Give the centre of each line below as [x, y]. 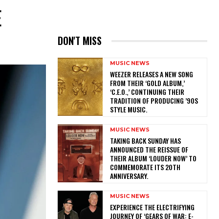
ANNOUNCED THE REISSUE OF [149, 150]
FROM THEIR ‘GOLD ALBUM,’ [147, 83]
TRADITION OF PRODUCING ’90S [154, 101]
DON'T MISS [80, 41]
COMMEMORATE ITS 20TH [145, 167]
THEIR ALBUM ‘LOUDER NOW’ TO [153, 158]
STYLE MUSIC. [130, 109]
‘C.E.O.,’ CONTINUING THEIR [147, 92]
